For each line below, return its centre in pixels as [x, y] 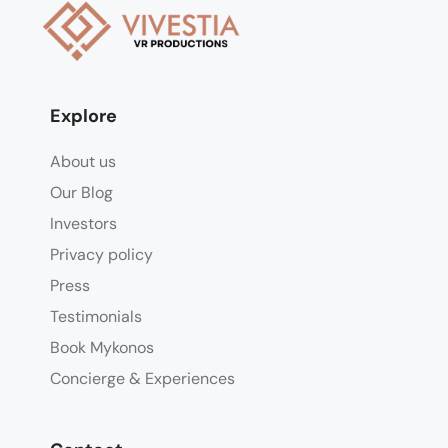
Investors [83, 224]
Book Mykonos [102, 348]
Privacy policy [101, 255]
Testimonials [96, 317]
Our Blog [81, 193]
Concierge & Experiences [142, 379]
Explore [83, 116]
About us [83, 162]
